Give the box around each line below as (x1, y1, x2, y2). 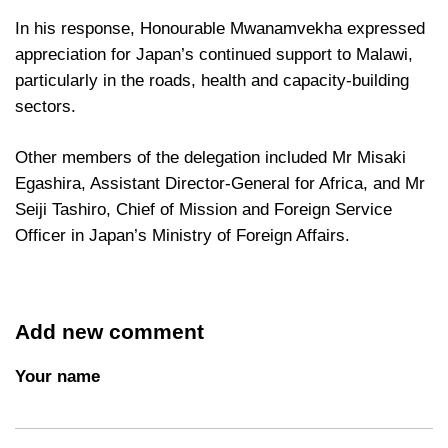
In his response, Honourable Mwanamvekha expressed (15, 18, 425, 38)
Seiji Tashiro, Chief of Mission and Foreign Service (15, 199, 392, 219)
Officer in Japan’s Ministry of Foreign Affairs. (15, 225, 350, 245)
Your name (15, 366, 100, 386)
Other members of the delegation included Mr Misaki (15, 147, 406, 167)
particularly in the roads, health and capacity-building (15, 70, 409, 90)
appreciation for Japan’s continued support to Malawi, (15, 44, 413, 64)
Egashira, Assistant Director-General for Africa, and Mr (15, 173, 425, 193)
